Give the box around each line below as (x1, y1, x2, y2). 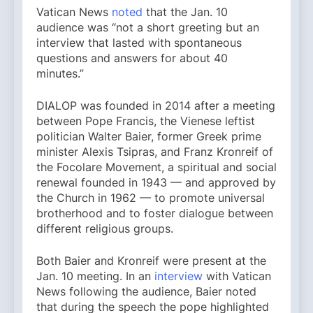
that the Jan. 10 (143, 5, 228, 20)
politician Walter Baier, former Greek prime (36, 129, 261, 144)
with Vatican (203, 269, 271, 284)
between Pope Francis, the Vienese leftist (36, 114, 255, 129)
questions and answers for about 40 (36, 51, 228, 66)
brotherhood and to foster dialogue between (36, 206, 273, 221)
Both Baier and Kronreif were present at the (36, 254, 266, 268)
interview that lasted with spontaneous (36, 36, 242, 50)
